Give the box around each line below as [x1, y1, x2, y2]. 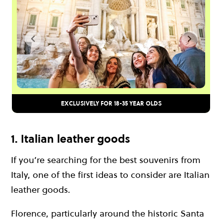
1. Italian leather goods [11, 131, 130, 146]
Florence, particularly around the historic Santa [11, 207, 204, 220]
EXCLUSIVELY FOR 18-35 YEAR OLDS [60, 99, 162, 108]
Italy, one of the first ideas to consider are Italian [11, 168, 210, 181]
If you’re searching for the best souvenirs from [11, 154, 201, 166]
